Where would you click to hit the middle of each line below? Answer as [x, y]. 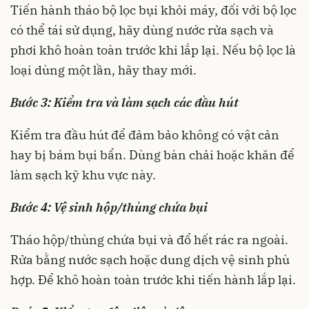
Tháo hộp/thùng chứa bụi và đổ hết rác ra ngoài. [149, 239]
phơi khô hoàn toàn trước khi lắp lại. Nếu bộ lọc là [153, 50]
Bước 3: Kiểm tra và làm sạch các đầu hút [124, 102]
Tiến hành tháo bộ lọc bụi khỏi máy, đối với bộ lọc [153, 10]
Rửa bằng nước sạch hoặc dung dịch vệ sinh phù [150, 259]
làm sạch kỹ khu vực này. [83, 175]
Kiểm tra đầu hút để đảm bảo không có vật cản [145, 134]
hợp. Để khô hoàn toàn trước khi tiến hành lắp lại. [153, 279]
